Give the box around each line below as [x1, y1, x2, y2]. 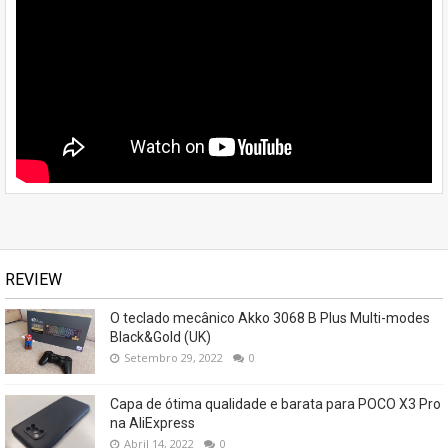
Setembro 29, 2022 [124, 349, 223, 365]
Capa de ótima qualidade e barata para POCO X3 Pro [110, 395, 441, 412]
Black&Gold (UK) [110, 328, 211, 345]
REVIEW [5, 269, 62, 289]
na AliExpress [110, 414, 195, 431]
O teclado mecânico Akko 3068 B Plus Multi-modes [110, 309, 430, 326]
